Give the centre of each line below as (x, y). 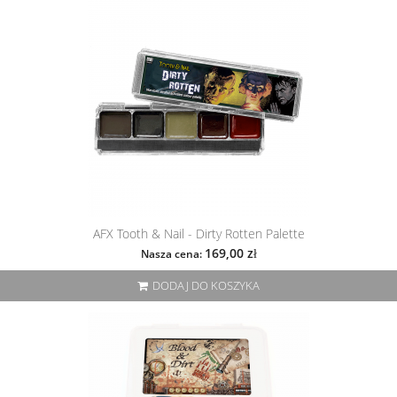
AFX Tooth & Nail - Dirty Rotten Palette (198, 234)
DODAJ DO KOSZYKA (206, 286)
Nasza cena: (172, 255)
